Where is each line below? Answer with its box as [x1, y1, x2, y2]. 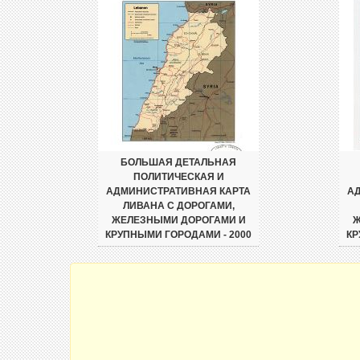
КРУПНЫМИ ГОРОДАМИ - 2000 [105, 229, 252, 240]
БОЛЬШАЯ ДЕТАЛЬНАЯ [121, 157, 236, 168]
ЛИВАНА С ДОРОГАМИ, [122, 200, 235, 211]
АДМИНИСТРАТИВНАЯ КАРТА [106, 186, 251, 197]
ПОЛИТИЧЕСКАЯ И [133, 171, 224, 182]
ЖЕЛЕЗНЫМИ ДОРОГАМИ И [111, 215, 246, 226]
